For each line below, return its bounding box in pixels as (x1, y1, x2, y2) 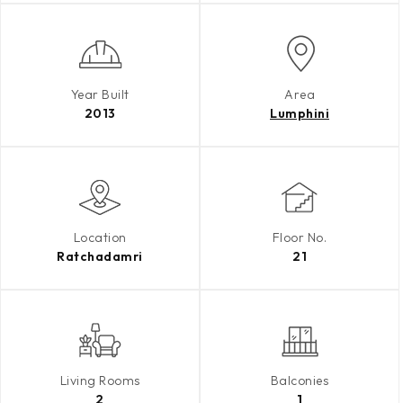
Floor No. (272, 229, 327, 246)
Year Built (70, 86, 130, 103)
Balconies (270, 372, 329, 389)
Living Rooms (59, 372, 140, 389)
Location (73, 229, 127, 246)
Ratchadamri (57, 248, 143, 264)
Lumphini (270, 105, 329, 121)
